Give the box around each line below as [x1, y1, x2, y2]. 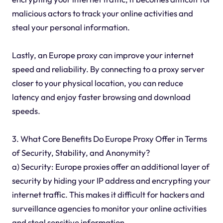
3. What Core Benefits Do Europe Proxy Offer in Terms [11, 133, 207, 144]
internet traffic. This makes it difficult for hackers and [11, 189, 205, 200]
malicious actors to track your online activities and [11, 7, 193, 18]
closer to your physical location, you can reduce [11, 77, 183, 88]
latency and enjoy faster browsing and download [11, 91, 191, 102]
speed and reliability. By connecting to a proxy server [11, 63, 205, 74]
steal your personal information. [11, 21, 130, 32]
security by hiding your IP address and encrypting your [11, 175, 211, 186]
